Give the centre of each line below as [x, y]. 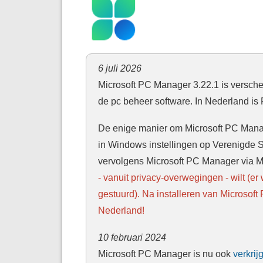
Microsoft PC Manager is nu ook [165, 253]
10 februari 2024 [132, 237]
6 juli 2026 [119, 68]
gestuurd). [119, 193]
